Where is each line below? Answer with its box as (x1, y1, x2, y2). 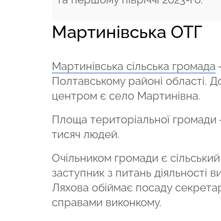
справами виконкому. (51, 195, 161, 209)
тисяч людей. (51, 127, 119, 141)
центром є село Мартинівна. (51, 89, 200, 102)
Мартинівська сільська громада (51, 59, 216, 73)
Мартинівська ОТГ (51, 21, 202, 42)
